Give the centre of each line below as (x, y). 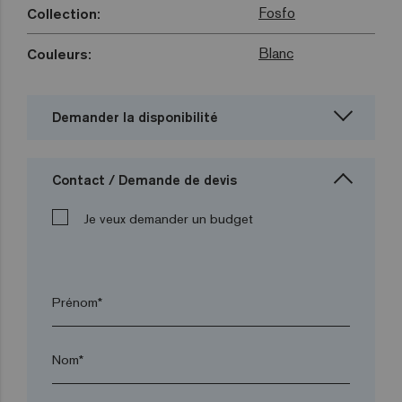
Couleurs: (59, 54)
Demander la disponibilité (135, 118)
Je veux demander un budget (168, 219)
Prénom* (77, 302)
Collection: (64, 14)
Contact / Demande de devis (144, 180)
